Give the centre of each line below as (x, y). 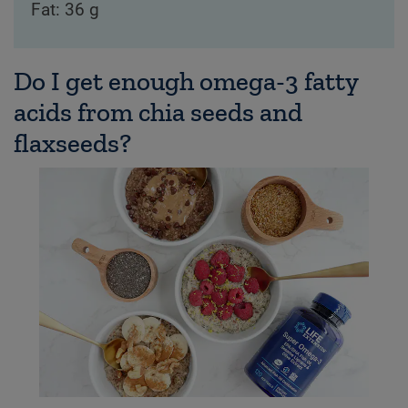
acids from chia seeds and (158, 112)
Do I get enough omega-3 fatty (186, 82)
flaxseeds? (72, 143)
